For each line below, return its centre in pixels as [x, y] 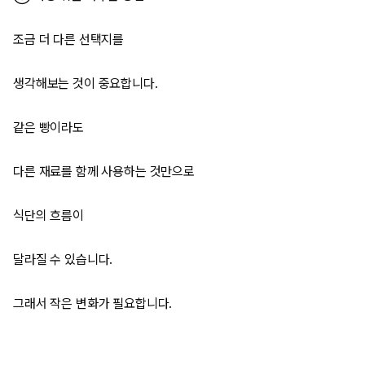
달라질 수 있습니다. [63, 259]
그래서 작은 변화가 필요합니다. [93, 303]
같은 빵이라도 [48, 128]
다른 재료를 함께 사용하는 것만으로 [104, 172]
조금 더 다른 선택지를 [69, 40]
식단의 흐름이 [48, 215]
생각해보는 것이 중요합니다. [86, 84]
